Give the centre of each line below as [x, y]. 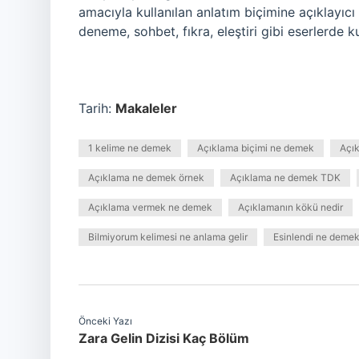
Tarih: [97, 108]
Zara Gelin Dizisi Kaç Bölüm [164, 338]
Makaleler [146, 108]
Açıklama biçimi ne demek [256, 148]
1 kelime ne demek [130, 148]
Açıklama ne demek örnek [146, 177]
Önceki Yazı [105, 321]
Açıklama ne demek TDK [285, 177]
